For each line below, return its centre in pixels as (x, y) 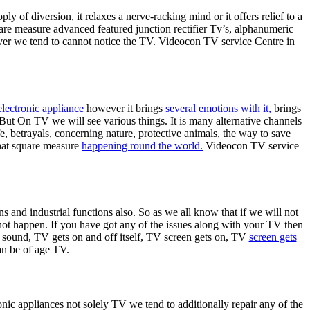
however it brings (125, 108)
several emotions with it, (218, 108)
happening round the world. (142, 145)
